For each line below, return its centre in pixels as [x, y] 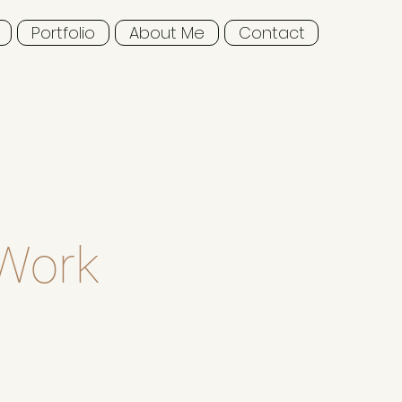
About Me [167, 33]
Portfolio [63, 33]
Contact [271, 33]
